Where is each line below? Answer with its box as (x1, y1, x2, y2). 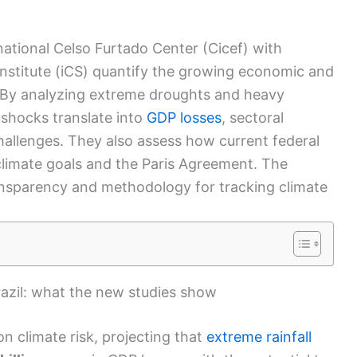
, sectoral (222, 109, 284, 127)
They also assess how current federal (68, 132, 320, 150)
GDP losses (147, 109, 222, 127)
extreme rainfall (206, 328, 312, 346)
